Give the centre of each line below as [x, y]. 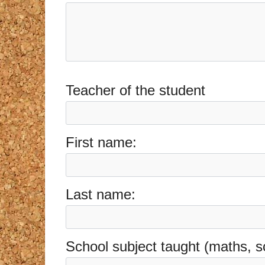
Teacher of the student [135, 90]
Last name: [100, 195]
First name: [101, 142]
